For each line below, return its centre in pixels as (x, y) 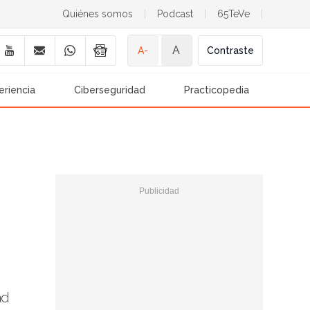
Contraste (230, 51)
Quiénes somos (97, 14)
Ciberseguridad (110, 90)
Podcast (175, 14)
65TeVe (233, 14)
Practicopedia (217, 90)
